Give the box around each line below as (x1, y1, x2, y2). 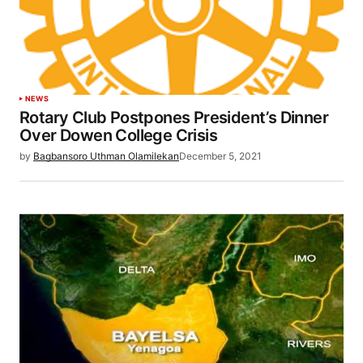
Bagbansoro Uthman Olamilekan (33, 149, 179, 162)
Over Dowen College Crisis (19, 125, 217, 145)
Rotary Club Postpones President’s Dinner (19, 107, 328, 127)
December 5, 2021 (179, 149, 262, 162)
